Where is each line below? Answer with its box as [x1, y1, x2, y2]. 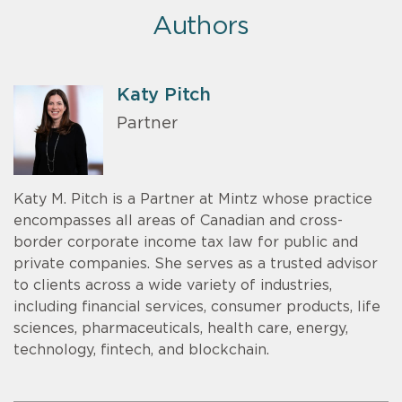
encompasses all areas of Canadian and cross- [13, 213, 343, 228]
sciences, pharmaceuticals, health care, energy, [13, 320, 348, 336]
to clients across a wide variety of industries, [13, 277, 332, 293]
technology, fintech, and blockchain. [13, 342, 269, 357]
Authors [152, 13, 250, 39]
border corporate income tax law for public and [13, 234, 358, 249]
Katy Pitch [117, 85, 211, 104]
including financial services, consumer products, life [13, 299, 380, 314]
